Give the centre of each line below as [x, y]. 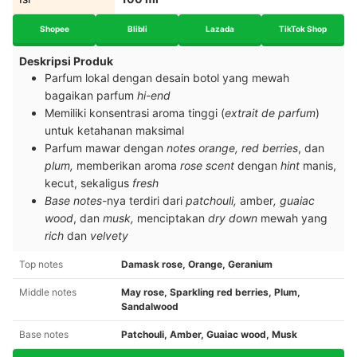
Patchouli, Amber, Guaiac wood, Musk [209, 335]
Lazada [220, 28]
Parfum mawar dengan [106, 148]
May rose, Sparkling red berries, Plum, [211, 292]
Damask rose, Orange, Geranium [197, 265]
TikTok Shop [303, 28]
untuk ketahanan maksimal [114, 131]
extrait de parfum [270, 113]
